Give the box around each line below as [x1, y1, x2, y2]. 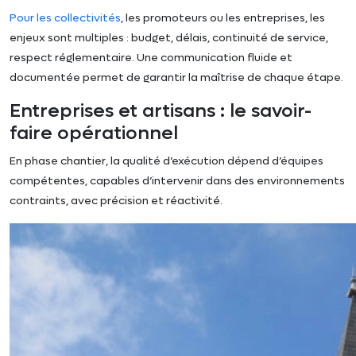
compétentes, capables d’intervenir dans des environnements [10, 172, 345, 188]
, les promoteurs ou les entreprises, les [121, 10, 325, 25]
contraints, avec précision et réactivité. [10, 192, 222, 208]
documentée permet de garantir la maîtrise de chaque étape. [10, 69, 343, 85]
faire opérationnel [10, 120, 178, 145]
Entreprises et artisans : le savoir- [10, 98, 311, 123]
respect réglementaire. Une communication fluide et [10, 49, 292, 65]
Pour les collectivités [10, 10, 121, 25]
